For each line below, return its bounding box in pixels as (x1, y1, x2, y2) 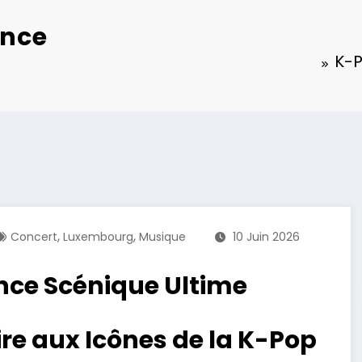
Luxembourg (63, 229, 133, 246)
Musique (139, 229, 186, 246)
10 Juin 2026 (233, 229, 300, 246)
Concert (11, 229, 57, 246)
